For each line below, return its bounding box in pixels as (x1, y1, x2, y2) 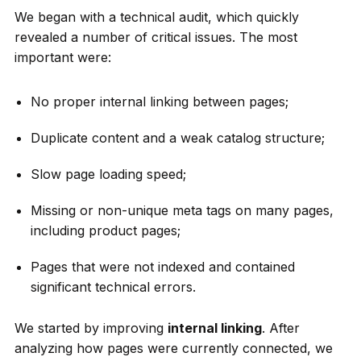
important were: (14, 48, 111, 65)
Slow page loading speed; (30, 165, 186, 182)
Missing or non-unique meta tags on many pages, (30, 201, 334, 218)
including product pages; (30, 222, 180, 239)
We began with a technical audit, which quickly (14, 8, 299, 25)
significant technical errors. (30, 278, 196, 295)
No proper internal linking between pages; (30, 93, 288, 110)
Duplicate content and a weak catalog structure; (30, 129, 325, 146)
